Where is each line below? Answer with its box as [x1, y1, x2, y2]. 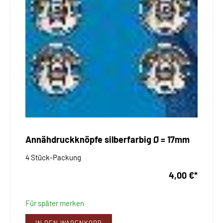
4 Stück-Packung [25, 153, 81, 162]
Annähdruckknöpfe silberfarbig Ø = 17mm [25, 134, 190, 145]
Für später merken [25, 199, 84, 208]
